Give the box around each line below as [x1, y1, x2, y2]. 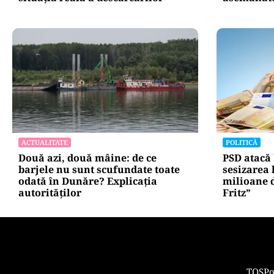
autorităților [18, 186, 81, 200]
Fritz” [222, 186, 251, 200]
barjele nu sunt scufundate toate [18, 163, 180, 177]
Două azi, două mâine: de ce [18, 151, 157, 165]
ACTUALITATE [21, 138, 68, 147]
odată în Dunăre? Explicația [18, 174, 157, 188]
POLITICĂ [225, 138, 257, 147]
